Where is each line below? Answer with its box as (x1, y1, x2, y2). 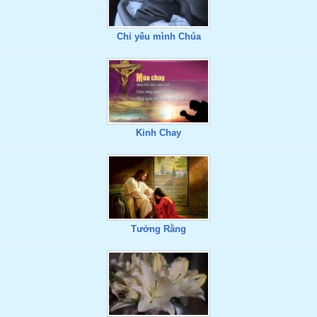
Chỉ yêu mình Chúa (116, 31, 201, 42)
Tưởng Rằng (131, 224, 186, 234)
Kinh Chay (136, 127, 181, 138)
